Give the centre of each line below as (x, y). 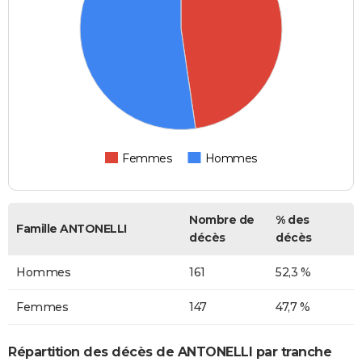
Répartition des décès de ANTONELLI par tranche (170, 351)
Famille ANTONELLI (72, 229)
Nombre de (222, 220)
